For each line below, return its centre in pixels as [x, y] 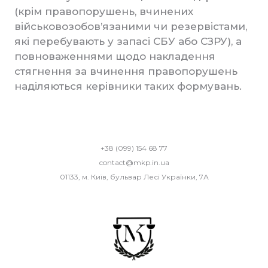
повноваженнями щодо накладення [115, 56]
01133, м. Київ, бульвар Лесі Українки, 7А [134, 177]
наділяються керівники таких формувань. [128, 86]
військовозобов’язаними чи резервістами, [131, 26]
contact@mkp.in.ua [134, 162]
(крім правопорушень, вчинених [104, 11]
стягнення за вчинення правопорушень [126, 71]
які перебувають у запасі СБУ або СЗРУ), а [128, 41]
